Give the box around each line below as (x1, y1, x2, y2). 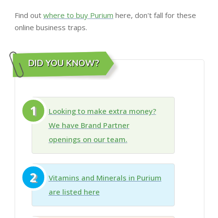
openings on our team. (48, 134, 127, 144)
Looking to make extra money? (48, 106, 156, 116)
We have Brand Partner (48, 120, 129, 130)
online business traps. (15, 22, 87, 33)
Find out (15, 10, 43, 20)
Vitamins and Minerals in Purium (48, 172, 162, 182)
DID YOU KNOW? (28, 57, 99, 69)
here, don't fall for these (113, 10, 196, 20)
